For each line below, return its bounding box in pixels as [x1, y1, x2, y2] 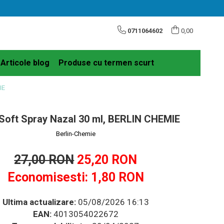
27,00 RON [14, 152, 74, 167]
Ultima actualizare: [2, 196, 76, 207]
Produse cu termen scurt [58, 57, 154, 67]
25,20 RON [77, 152, 137, 167]
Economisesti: [7, 169, 91, 184]
